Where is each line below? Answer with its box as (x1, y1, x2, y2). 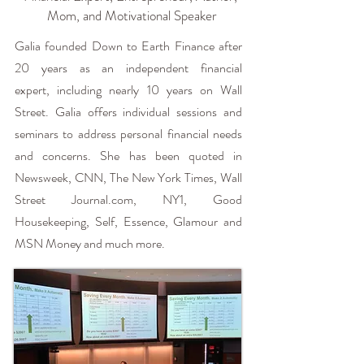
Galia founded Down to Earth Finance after (15, 37, 242, 55)
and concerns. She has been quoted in (15, 146, 242, 165)
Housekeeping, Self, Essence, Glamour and (15, 212, 242, 231)
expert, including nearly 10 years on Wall (15, 80, 242, 99)
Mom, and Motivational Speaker (46, 6, 217, 25)
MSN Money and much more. (15, 234, 167, 253)
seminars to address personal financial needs (15, 124, 242, 143)
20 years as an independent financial (15, 58, 242, 77)
